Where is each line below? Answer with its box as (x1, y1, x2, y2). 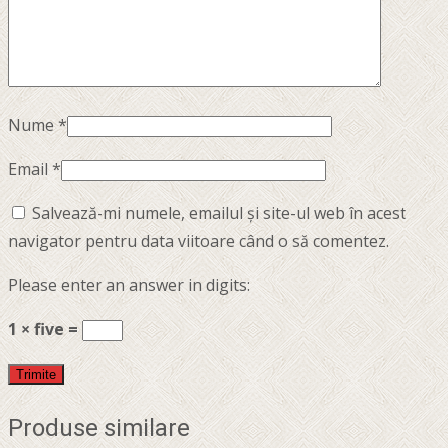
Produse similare (8, 414, 190, 443)
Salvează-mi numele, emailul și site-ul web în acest (32, 202, 406, 225)
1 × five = (8, 318, 82, 341)
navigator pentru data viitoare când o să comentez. (8, 230, 389, 253)
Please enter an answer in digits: (8, 274, 250, 297)
